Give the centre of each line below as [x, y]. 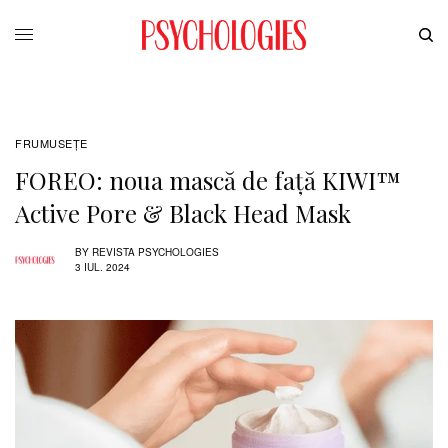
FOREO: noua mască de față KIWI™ [208, 179]
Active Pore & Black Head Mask [183, 212]
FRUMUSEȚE [51, 142]
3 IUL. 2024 [102, 267]
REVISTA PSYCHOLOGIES [155, 252]
